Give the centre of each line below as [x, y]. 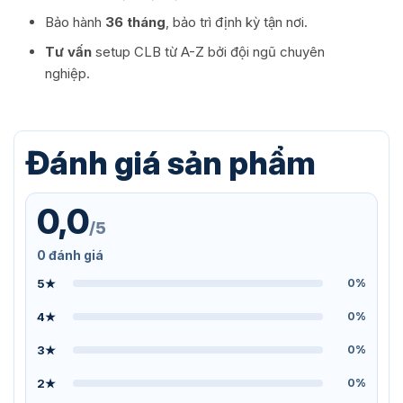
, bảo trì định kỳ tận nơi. [236, 22]
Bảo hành [75, 22]
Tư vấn [68, 52]
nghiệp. [67, 74]
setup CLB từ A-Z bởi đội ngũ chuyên [208, 52]
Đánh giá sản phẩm [170, 162]
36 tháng [135, 22]
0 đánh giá [70, 255]
